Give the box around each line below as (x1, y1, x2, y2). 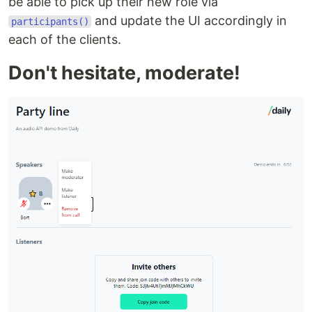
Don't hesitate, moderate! (8, 61, 240, 84)
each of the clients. (8, 31, 121, 47)
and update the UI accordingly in (91, 13, 288, 28)
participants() (10, 15, 89, 27)
